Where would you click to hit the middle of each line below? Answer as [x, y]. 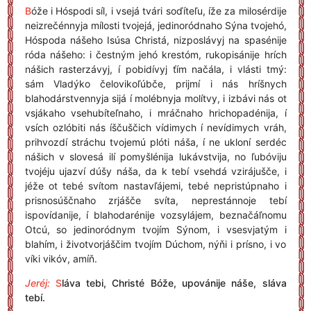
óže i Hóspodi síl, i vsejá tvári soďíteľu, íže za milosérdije [159, 11]
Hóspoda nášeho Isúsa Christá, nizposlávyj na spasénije [155, 40]
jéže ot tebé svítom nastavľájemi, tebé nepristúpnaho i [155, 186]
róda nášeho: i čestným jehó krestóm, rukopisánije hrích [155, 54]
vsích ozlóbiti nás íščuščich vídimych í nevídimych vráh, [155, 127]
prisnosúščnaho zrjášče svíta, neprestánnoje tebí [155, 200]
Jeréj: [37, 283]
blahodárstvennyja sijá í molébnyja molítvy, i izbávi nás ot [155, 98]
